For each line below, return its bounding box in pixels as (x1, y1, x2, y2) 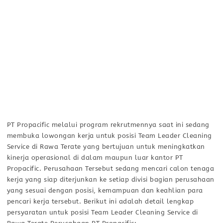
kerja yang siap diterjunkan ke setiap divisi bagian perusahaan (6, 175, 215, 183)
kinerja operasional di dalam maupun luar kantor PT (6, 153, 183, 161)
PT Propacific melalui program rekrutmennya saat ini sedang (6, 120, 210, 128)
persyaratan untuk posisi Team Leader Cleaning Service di (6, 208, 198, 216)
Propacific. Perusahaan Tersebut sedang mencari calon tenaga (6, 164, 215, 172)
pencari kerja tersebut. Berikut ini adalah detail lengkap (6, 197, 194, 205)
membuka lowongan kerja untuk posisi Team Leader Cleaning (6, 131, 212, 139)
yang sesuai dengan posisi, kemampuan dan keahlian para (6, 186, 203, 194)
